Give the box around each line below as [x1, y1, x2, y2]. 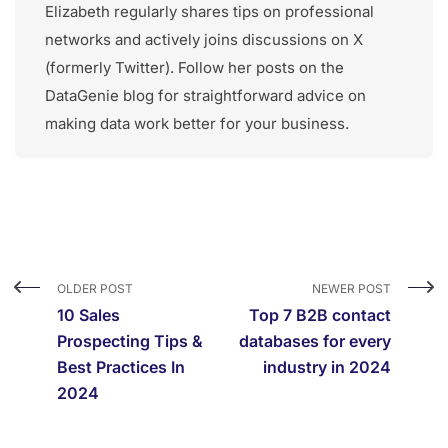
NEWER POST [312, 281, 391, 297]
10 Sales [57, 305, 120, 326]
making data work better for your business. [45, 114, 349, 134]
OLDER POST [57, 281, 133, 297]
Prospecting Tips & [57, 331, 203, 352]
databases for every [239, 331, 391, 352]
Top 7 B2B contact [249, 305, 391, 326]
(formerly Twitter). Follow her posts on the [45, 58, 344, 78]
